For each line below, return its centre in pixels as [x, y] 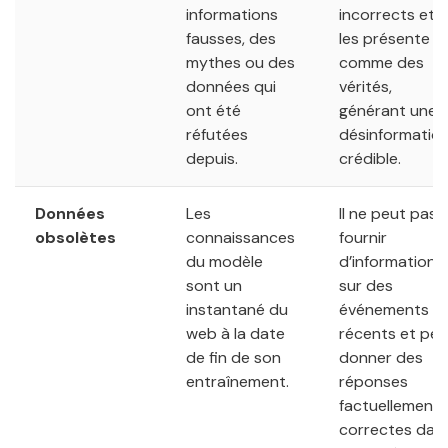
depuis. [212, 158]
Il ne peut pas [388, 213]
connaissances [240, 237]
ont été [213, 110]
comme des [381, 62]
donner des [381, 357]
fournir [363, 237]
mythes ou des [240, 62]
